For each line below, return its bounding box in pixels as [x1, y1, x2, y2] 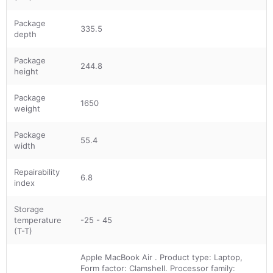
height [14, 66, 38, 76]
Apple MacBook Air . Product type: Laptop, [80, 252, 243, 262]
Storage [14, 204, 44, 214]
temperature [14, 214, 62, 225]
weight [14, 103, 40, 113]
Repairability [14, 166, 60, 177]
